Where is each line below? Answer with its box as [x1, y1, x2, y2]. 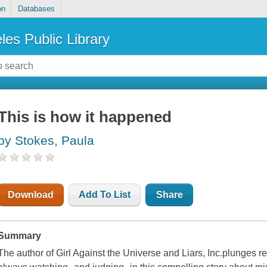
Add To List [79, 190, 131, 200]
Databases [17, 4, 55, 14]
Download [8, 190, 54, 200]
